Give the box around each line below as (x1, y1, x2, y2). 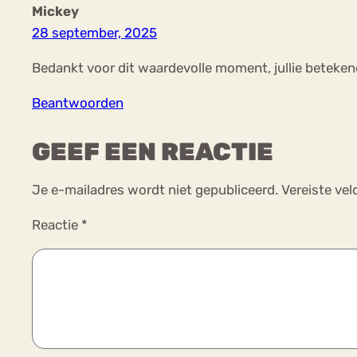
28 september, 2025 (32, 25, 157, 41)
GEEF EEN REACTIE (32, 137, 273, 167)
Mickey (32, 3, 79, 20)
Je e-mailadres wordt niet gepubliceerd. (32, 182, 278, 198)
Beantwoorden (32, 95, 124, 112)
